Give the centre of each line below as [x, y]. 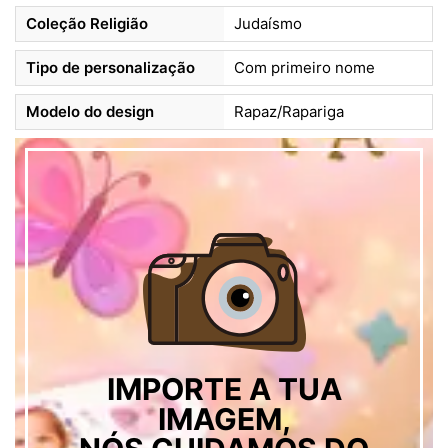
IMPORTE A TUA [224, 389]
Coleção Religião [87, 24]
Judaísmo [268, 24]
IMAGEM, [224, 419]
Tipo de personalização [110, 68]
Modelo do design [90, 112]
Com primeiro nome [304, 68]
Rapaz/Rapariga [289, 112]
